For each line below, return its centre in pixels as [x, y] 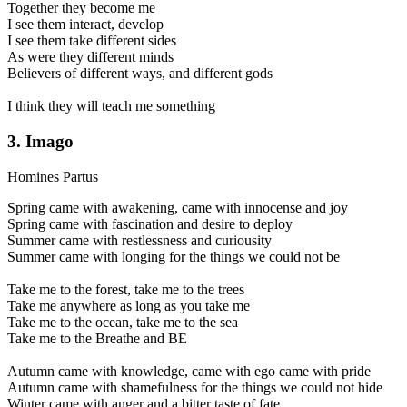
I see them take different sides [92, 41]
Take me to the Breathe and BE [97, 338]
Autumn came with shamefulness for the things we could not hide [195, 387]
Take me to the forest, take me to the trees [126, 289]
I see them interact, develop [85, 25]
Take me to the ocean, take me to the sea [123, 322]
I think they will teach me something [111, 106]
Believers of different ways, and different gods [140, 74]
